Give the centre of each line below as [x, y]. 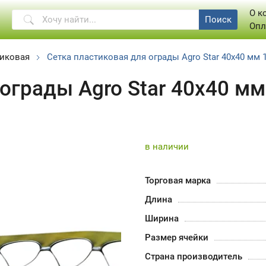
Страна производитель [194, 256]
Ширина [162, 218]
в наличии [167, 147]
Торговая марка [178, 180]
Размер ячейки [177, 237]
